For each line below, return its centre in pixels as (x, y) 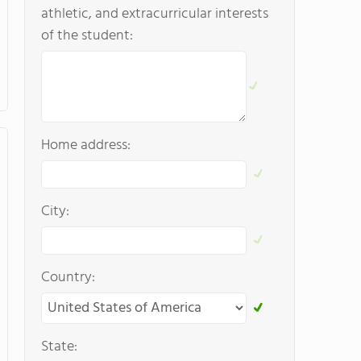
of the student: (87, 36)
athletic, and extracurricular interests (155, 14)
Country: (68, 278)
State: (59, 347)
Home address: (86, 145)
